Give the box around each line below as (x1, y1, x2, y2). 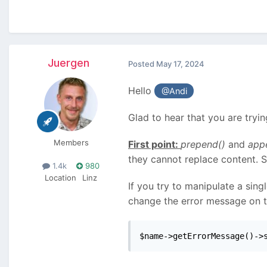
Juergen (48, 57, 89, 70)
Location (45, 172, 76, 182)
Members (53, 138, 89, 148)
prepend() (181, 138, 225, 151)
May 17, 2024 (156, 58, 204, 69)
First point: (128, 138, 181, 151)
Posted (128, 58, 156, 69)
